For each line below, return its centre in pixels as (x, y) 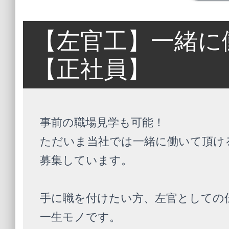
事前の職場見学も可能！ (102, 122)
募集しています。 (86, 160)
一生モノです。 (80, 217)
